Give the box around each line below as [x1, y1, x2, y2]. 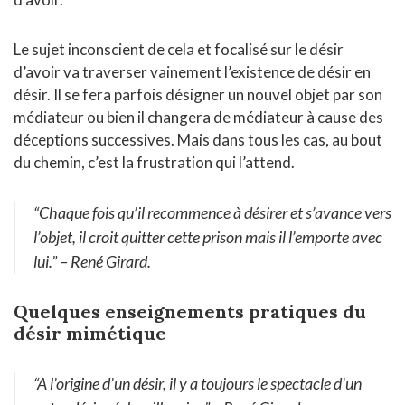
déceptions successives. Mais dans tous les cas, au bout [14, 130, 382, 150]
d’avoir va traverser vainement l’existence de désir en [14, 62, 371, 82]
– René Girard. [57, 251, 151, 272]
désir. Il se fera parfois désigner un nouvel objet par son [14, 85, 382, 105]
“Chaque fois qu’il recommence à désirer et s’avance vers [33, 202, 391, 223]
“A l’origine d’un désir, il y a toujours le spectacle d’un [33, 373, 362, 394]
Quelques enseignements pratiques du [14, 300, 366, 324]
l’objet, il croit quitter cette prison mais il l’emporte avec [33, 227, 382, 248]
